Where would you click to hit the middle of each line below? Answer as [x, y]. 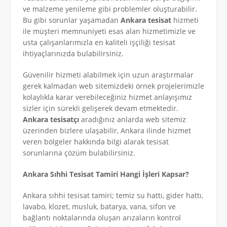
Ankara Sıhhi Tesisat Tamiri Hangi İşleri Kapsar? [106, 174]
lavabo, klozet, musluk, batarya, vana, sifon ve [99, 206]
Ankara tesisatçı [51, 119]
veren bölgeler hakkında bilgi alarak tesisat [96, 141]
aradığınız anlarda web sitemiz [133, 119]
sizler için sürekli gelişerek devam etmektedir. [101, 108]
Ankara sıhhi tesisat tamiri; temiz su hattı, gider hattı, [113, 195]
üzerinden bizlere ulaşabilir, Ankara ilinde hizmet [107, 130]
